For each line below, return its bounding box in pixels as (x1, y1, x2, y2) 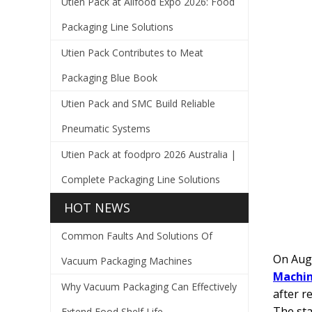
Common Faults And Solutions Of (61, 229, 212, 242)
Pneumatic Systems (61, 122, 150, 135)
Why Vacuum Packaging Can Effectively (61, 280, 237, 293)
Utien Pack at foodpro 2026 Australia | (61, 148, 236, 161)
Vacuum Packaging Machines (61, 254, 192, 267)
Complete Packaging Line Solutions (61, 173, 220, 186)
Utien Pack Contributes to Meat (61, 46, 203, 59)
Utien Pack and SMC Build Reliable (61, 97, 215, 110)
